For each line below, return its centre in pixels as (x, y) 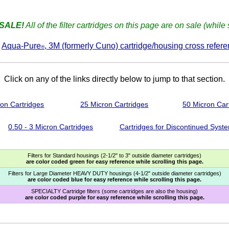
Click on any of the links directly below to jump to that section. (114, 79)
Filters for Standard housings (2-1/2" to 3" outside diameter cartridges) (114, 156)
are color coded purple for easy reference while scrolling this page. (114, 198)
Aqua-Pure (21, 46)
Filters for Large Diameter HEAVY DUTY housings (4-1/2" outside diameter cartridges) (114, 174)
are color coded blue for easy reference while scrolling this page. (114, 180)
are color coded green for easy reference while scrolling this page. (114, 162)
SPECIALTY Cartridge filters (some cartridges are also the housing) (114, 191)
